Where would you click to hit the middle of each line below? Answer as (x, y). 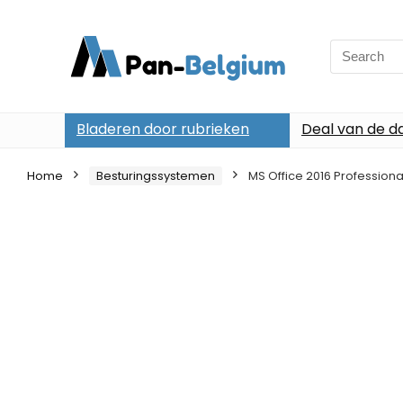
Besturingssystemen (156, 176)
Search (353, 49)
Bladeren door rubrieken (163, 129)
